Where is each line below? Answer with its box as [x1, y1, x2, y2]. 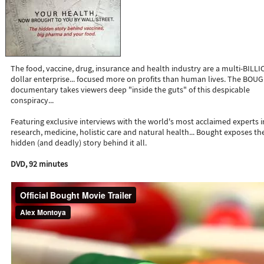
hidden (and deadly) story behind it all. [11, 137, 147, 148]
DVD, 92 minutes [11, 159, 68, 169]
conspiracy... [11, 95, 54, 105]
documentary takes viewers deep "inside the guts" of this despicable [11, 84, 250, 95]
